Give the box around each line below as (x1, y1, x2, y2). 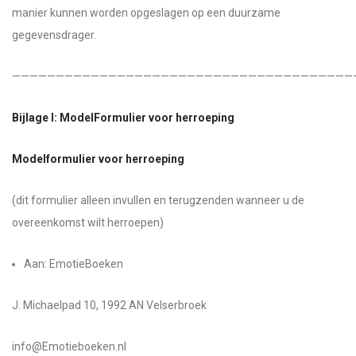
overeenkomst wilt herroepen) (12, 216, 164, 229)
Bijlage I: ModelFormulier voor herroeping (12, 111, 234, 124)
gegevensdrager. (12, 29, 96, 41)
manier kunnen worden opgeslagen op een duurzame (12, 6, 281, 19)
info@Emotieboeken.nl (12, 340, 126, 353)
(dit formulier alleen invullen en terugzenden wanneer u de (12, 194, 304, 207)
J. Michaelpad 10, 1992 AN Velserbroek (12, 299, 207, 311)
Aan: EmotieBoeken (24, 257, 123, 270)
